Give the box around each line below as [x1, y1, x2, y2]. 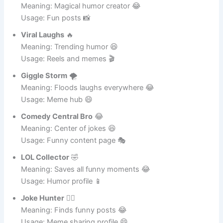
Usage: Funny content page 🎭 [21, 163, 126, 173]
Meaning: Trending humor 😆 [21, 70, 118, 79]
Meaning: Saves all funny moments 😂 [21, 192, 151, 202]
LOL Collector [21, 180, 70, 190]
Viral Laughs [21, 58, 65, 67]
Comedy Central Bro [21, 139, 93, 149]
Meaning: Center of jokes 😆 [21, 151, 116, 161]
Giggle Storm [21, 99, 68, 108]
